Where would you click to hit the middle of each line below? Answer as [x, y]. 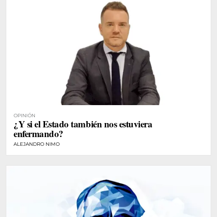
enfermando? [39, 133]
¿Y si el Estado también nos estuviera [83, 124]
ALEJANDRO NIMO [37, 144]
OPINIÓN [24, 115]
